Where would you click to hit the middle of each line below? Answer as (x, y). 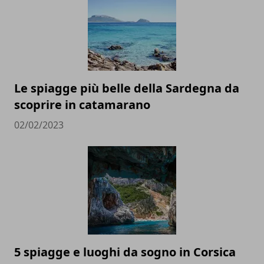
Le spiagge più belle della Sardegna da (127, 88)
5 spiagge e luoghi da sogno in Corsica (125, 252)
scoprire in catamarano (82, 105)
